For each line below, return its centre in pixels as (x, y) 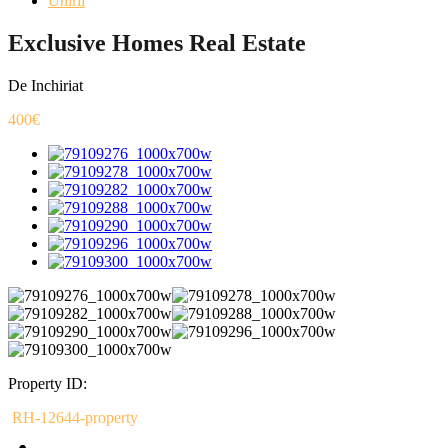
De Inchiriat (45, 85)
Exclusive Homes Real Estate (157, 42)
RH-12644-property (73, 417)
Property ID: (47, 383)
